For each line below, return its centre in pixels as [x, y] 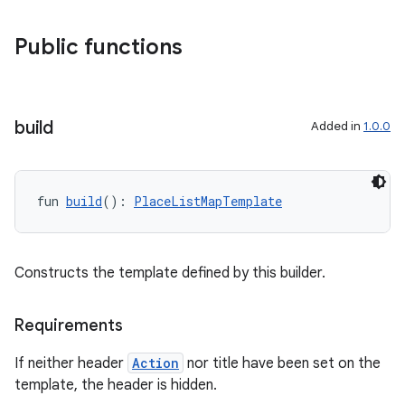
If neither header [71, 363]
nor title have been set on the [282, 363]
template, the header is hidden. [116, 385]
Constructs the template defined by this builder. [170, 273]
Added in [337, 126]
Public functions [99, 47]
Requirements [69, 325]
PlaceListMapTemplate [208, 201]
